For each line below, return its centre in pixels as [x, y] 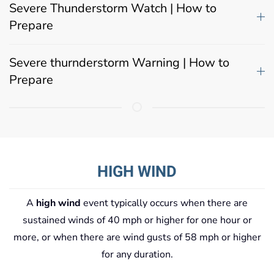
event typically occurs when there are [164, 203]
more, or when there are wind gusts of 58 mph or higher [137, 237]
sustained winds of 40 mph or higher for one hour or [137, 220]
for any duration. [137, 254]
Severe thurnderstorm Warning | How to [119, 62]
